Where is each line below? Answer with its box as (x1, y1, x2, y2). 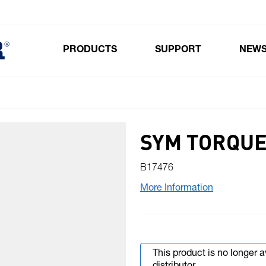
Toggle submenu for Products (135, 52, 256, 62)
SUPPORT (154, 46, 201, 55)
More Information (140, 184, 213, 194)
